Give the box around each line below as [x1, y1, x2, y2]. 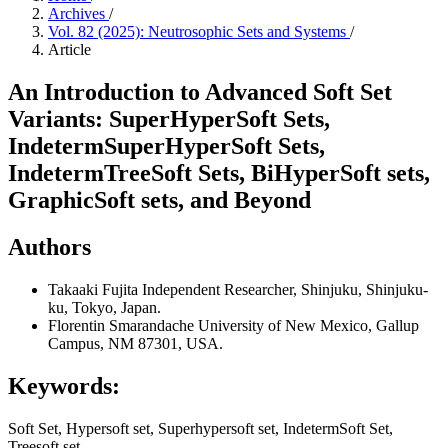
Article [48, 41, 91, 58]
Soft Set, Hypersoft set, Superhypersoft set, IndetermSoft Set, [8, 419, 393, 437]
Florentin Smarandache [48, 316, 198, 334]
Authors [8, 233, 91, 260]
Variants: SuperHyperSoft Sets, [8, 105, 330, 132]
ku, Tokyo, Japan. [48, 298, 161, 316]
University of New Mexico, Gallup [198, 316, 419, 334]
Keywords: [8, 372, 120, 399]
